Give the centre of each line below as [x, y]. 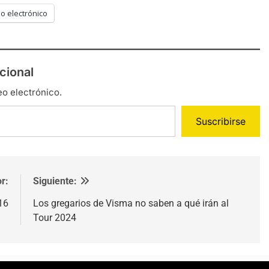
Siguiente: [55, 181]
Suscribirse [221, 121]
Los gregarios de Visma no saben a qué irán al [131, 203]
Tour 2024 [54, 217]
